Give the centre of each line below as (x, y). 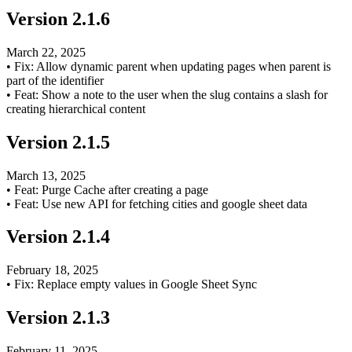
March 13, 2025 (46, 175)
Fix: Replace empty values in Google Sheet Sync (136, 284)
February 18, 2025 (52, 270)
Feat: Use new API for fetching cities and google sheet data (161, 203)
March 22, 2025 (46, 52)
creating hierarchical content (76, 108)
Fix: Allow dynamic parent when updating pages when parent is (172, 66)
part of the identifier (55, 80)
